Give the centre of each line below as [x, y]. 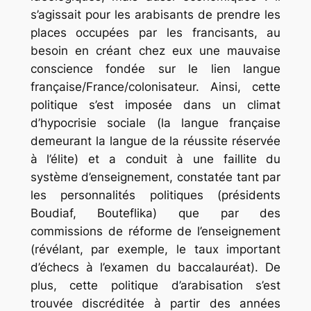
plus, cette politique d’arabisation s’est [155, 285]
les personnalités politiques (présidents [155, 195]
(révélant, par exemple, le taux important [155, 249]
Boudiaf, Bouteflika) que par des [155, 213]
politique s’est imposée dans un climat [155, 104]
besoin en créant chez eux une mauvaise [155, 50]
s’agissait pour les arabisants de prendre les [155, 14]
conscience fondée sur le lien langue [155, 68]
